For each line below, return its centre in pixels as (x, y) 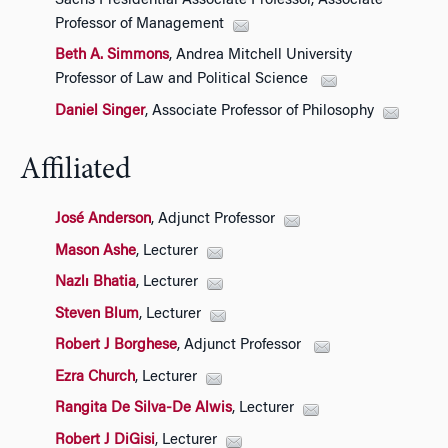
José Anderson (103, 219)
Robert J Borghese (116, 345)
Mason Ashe (95, 251)
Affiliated (75, 170)
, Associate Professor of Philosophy (259, 111)
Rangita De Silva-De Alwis (143, 408)
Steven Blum (97, 314)
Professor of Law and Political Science (183, 79)
